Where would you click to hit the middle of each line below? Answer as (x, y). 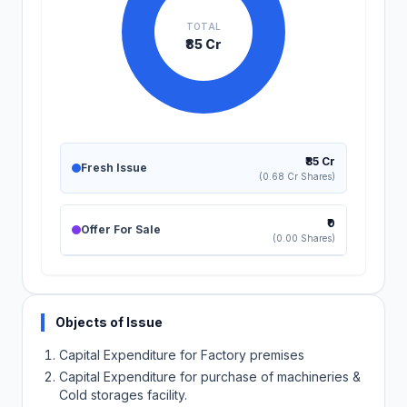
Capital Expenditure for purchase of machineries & (210, 377)
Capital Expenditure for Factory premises (182, 355)
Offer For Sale (121, 229)
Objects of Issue (109, 322)
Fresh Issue (114, 168)
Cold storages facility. (123, 395)
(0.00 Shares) (304, 238)
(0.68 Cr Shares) (297, 176)
